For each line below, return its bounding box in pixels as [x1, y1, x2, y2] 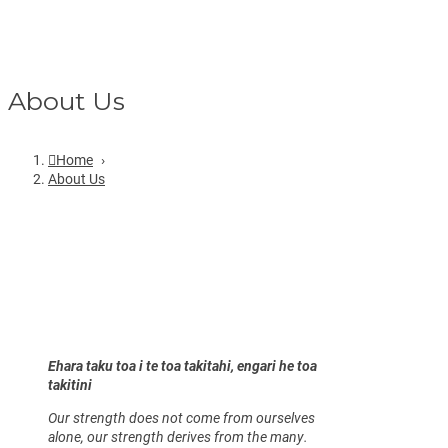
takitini [48, 374, 92, 394]
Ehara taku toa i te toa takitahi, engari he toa [48, 355, 317, 375]
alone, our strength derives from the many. [48, 426, 311, 446]
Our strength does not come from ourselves [48, 407, 315, 427]
